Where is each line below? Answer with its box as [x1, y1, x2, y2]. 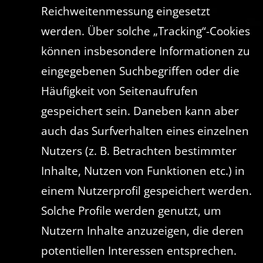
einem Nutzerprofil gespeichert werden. [41, 183, 252, 198]
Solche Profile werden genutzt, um [41, 203, 221, 218]
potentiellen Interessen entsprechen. [41, 242, 237, 258]
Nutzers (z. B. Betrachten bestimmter [41, 143, 237, 159]
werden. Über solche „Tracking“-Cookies [41, 23, 250, 39]
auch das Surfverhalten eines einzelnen [41, 123, 249, 139]
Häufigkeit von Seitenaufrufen [41, 83, 198, 99]
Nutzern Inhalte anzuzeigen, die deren [41, 222, 244, 238]
